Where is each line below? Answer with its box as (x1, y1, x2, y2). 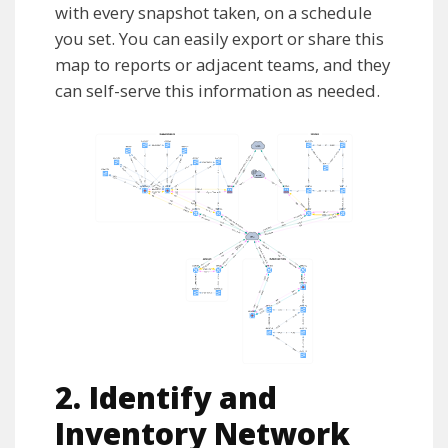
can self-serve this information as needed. (55, 79, 380, 103)
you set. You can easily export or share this (55, 27, 384, 51)
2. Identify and (55, 376, 277, 418)
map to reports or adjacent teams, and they (55, 53, 390, 77)
